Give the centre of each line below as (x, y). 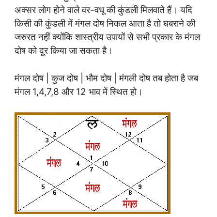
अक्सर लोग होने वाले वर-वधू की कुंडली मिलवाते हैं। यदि (103, 10)
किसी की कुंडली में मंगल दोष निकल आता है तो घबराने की (105, 24)
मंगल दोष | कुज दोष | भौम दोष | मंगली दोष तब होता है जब (106, 78)
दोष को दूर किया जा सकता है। (64, 51)
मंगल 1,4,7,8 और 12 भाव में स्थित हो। (79, 92)
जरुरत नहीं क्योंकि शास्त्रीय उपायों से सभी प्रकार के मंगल (107, 37)
